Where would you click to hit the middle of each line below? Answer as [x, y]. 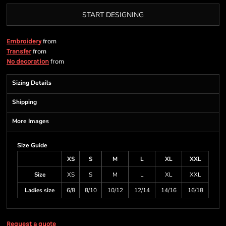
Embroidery [24, 41]
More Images [31, 121]
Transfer [19, 51]
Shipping [24, 102]
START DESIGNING [113, 15]
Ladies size [40, 190]
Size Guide [32, 145]
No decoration [28, 61]
